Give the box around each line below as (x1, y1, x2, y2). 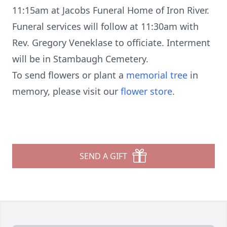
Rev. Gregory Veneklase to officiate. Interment (12, 36, 210, 49)
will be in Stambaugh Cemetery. (12, 53, 148, 65)
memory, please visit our (12, 85, 121, 97)
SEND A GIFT (80, 150, 127, 162)
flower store (121, 85, 172, 97)
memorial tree (126, 69, 187, 81)
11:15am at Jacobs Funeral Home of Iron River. (12, 4, 209, 16)
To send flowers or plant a (12, 69, 126, 81)
